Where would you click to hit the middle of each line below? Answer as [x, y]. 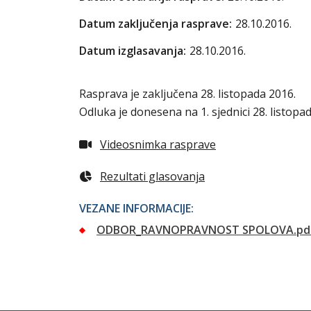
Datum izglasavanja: [133, 51]
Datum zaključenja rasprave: [155, 24]
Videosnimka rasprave [158, 144]
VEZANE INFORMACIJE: [136, 208]
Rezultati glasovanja [152, 176]
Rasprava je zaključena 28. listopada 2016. [187, 94]
